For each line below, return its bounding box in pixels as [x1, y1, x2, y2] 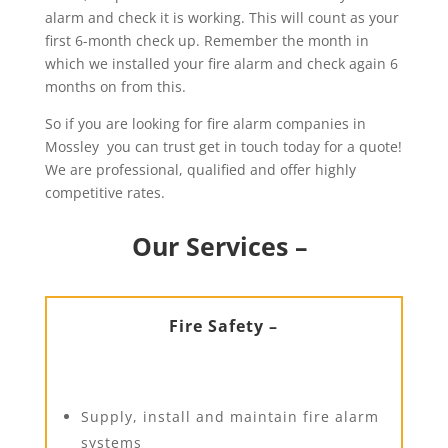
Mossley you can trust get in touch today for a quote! [44, 137, 402, 156]
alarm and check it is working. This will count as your [44, 8, 399, 27]
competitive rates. [44, 183, 165, 202]
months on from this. [44, 77, 186, 96]
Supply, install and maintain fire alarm [80, 407, 379, 426]
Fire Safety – [169, 315, 279, 337]
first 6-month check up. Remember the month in [44, 31, 369, 50]
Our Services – [132, 229, 316, 263]
